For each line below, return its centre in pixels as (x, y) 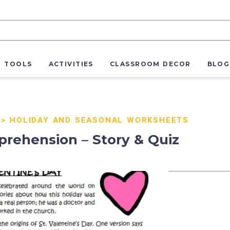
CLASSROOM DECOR (150, 64)
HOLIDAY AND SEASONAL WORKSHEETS (100, 120)
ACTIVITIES (71, 64)
